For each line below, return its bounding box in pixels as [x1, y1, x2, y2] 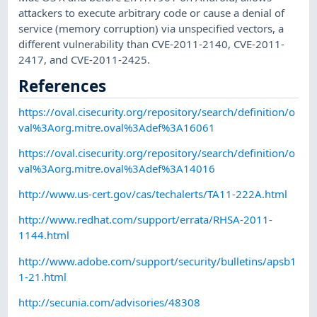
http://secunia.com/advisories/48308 [18, 294, 201, 309]
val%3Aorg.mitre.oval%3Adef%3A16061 [18, 120, 216, 134]
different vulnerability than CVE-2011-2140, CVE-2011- [18, 36, 285, 51]
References [18, 74, 107, 97]
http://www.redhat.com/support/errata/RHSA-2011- [18, 212, 273, 227]
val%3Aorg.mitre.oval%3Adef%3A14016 [18, 161, 216, 175]
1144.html [18, 228, 70, 243]
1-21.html [18, 269, 67, 284]
